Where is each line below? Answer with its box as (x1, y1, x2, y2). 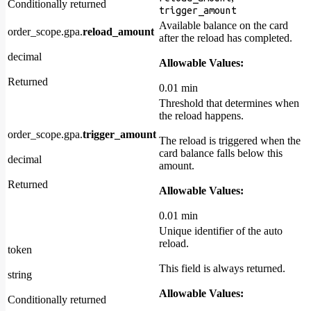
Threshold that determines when (159, 97, 299, 110)
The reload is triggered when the (159, 135, 301, 147)
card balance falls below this (159, 147, 283, 160)
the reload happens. (159, 110, 244, 122)
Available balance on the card (159, 19, 288, 32)
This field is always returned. (159, 262, 285, 275)
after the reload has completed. (159, 32, 292, 44)
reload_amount (83, 26, 154, 38)
